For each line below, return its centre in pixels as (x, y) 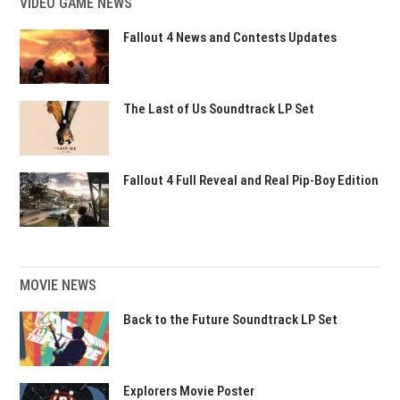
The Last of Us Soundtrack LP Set (219, 109)
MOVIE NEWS (58, 285)
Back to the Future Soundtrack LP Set (231, 320)
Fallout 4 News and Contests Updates (230, 37)
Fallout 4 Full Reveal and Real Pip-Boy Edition (251, 180)
